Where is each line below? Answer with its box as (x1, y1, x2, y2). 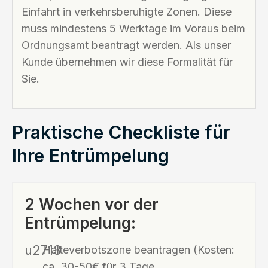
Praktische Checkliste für (12, 121, 230, 143)
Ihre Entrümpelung (12, 144, 169, 166)
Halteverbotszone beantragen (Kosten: (42, 243, 234, 256)
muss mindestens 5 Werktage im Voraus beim (22, 22, 245, 35)
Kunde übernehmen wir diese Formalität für (22, 55, 233, 68)
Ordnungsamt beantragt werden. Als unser (22, 38, 231, 51)
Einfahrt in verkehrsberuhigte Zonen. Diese (22, 5, 232, 18)
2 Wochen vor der (25, 194, 159, 214)
